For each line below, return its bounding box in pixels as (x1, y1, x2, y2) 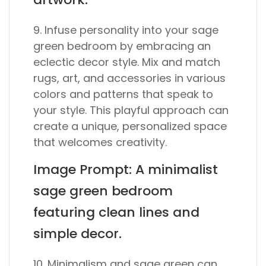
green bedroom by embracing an (33, 39, 211, 53)
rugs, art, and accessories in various (33, 71, 226, 85)
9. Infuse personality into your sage (33, 23, 218, 37)
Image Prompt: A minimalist (33, 160, 218, 179)
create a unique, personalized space (33, 119, 227, 134)
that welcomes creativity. (33, 135, 167, 150)
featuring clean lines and (33, 203, 199, 221)
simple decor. (33, 224, 122, 243)
